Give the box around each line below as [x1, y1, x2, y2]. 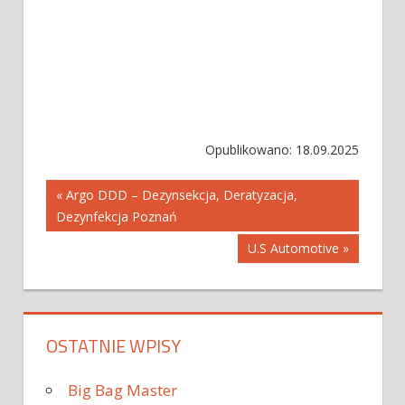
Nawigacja [45, 184, 167, 215]
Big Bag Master [68, 380, 177, 401]
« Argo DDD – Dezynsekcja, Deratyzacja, [56, 185, 298, 203]
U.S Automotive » [247, 240, 349, 258]
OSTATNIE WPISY [46, 332, 181, 361]
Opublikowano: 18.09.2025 [205, 141, 359, 159]
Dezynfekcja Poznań [56, 207, 178, 225]
